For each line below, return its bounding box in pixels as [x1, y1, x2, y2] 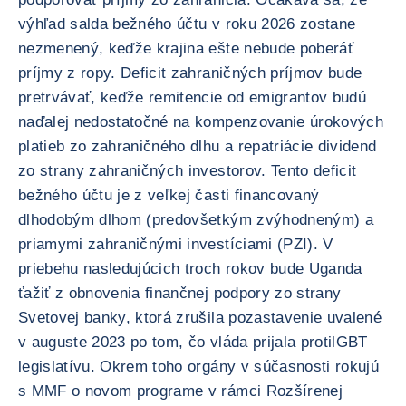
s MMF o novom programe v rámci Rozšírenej [18, 382, 343, 400]
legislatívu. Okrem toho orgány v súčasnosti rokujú [18, 358, 379, 375]
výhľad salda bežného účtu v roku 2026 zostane [18, 15, 356, 33]
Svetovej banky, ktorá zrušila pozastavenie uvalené [18, 309, 382, 326]
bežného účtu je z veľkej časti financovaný [18, 187, 320, 204]
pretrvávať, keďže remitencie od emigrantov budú [18, 89, 366, 106]
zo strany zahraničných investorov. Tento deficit [18, 162, 357, 179]
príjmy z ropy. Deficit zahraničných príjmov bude [18, 64, 362, 82]
